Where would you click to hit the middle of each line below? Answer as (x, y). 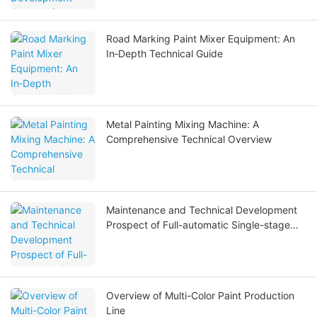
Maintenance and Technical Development (202, 210)
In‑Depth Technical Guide (165, 54)
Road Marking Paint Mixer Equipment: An (201, 39)
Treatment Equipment (156, 255)
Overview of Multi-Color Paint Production (200, 296)
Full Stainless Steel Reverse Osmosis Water (205, 240)
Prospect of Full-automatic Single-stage (198, 225)
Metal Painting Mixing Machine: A (183, 125)
